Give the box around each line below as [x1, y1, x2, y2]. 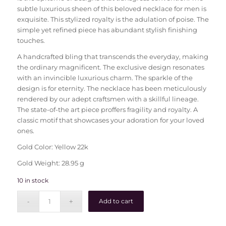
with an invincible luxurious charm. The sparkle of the [17, 73, 193, 82]
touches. [17, 36, 45, 44]
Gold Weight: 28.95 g [17, 158, 84, 167]
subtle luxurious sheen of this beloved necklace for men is [17, 4, 206, 13]
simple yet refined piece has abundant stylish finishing [17, 25, 197, 34]
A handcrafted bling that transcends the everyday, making [17, 52, 208, 61]
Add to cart [99, 197, 134, 205]
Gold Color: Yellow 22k [17, 142, 88, 151]
